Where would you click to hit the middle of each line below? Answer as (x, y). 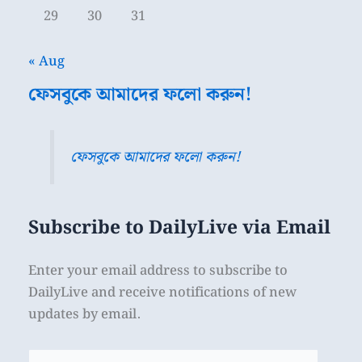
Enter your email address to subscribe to (158, 270)
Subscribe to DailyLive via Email (179, 228)
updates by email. (84, 314)
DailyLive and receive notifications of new (162, 292)
